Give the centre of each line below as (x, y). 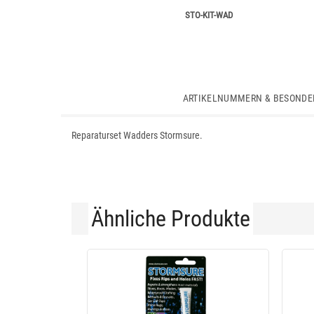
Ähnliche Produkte (171, 219)
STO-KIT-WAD (209, 15)
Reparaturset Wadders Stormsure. (137, 135)
